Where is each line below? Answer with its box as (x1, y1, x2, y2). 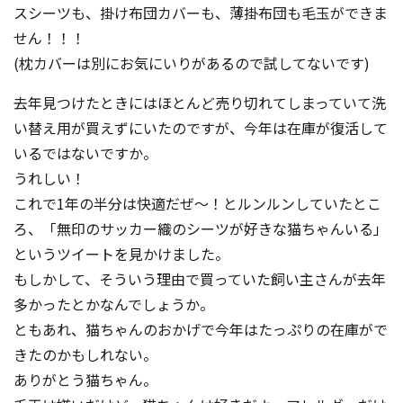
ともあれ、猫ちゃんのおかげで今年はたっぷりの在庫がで (13, 318, 388, 341)
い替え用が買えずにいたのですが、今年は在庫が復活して (13, 117, 388, 139)
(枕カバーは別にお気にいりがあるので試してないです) (13, 52, 370, 75)
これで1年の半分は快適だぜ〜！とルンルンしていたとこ (13, 193, 381, 215)
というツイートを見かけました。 (13, 243, 229, 265)
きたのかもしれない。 (13, 344, 157, 366)
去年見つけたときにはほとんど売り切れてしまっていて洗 (13, 92, 386, 114)
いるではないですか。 (13, 142, 157, 165)
